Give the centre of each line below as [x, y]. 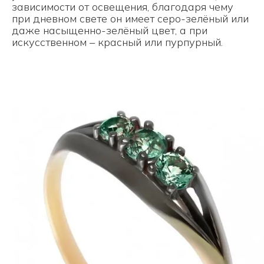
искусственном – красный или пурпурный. [117, 42]
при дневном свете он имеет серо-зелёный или [130, 19]
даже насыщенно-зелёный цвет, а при [110, 30]
